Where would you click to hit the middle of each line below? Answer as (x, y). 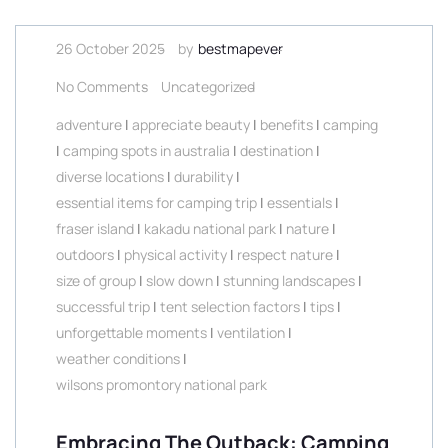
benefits (286, 124)
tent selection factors (230, 306)
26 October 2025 (110, 48)
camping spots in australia (146, 150)
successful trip (103, 306)
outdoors (85, 254)
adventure (89, 124)
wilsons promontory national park (161, 384)
